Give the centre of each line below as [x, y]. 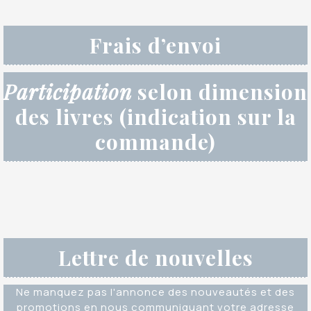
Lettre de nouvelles [155, 257]
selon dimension [220, 91]
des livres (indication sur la [155, 116]
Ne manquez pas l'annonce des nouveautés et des [155, 292]
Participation [68, 91]
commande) [155, 141]
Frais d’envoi [155, 45]
